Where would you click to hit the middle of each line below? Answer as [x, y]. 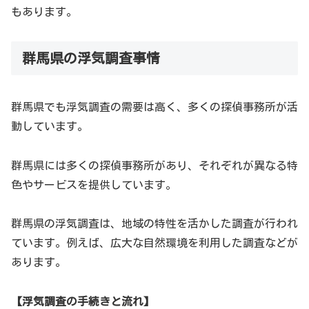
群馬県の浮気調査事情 [91, 58]
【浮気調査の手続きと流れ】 [83, 302]
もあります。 [44, 11]
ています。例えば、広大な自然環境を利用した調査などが [154, 243]
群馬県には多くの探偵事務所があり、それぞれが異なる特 [154, 165]
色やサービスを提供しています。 [94, 185]
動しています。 [50, 126]
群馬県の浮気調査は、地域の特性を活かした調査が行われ [154, 224]
